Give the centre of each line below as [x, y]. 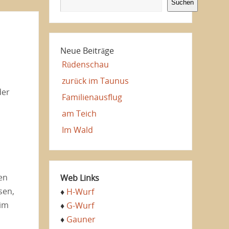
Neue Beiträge [87, 50]
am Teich [79, 113]
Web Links [79, 178]
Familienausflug [92, 97]
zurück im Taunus [95, 81]
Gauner [81, 220]
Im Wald [77, 130]
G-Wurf [80, 206]
